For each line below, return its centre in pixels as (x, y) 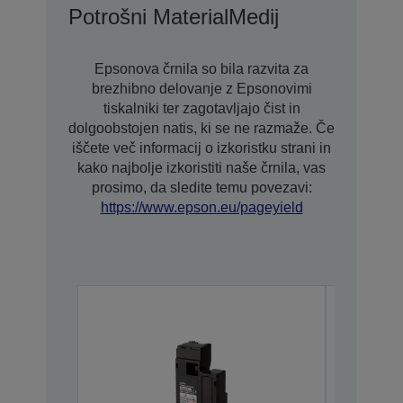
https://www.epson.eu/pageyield (201, 208)
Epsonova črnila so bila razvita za (201, 69)
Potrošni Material (148, 17)
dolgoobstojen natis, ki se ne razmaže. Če (201, 129)
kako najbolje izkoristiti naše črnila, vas (201, 168)
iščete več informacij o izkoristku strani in (201, 148)
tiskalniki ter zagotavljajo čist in (201, 109)
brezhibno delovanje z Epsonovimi (201, 89)
